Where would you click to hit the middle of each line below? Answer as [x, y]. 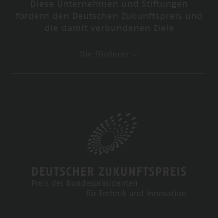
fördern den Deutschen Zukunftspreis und [109, 17]
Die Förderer [104, 54]
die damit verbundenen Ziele [109, 29]
